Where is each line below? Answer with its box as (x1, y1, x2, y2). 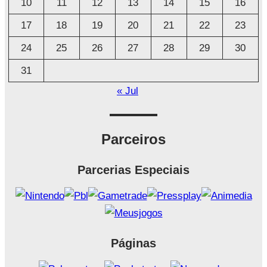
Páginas (111, 237, 156, 250)
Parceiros (101, 131, 166, 148)
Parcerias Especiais (77, 163, 190, 177)
